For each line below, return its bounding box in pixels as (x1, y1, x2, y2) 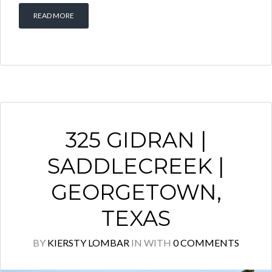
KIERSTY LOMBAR (47, 236, 129, 248)
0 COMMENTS (173, 236, 239, 248)
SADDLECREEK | (47, 152, 225, 179)
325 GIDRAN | (65, 126, 207, 153)
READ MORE (33, 10, 74, 20)
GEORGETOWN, (50, 178, 222, 205)
